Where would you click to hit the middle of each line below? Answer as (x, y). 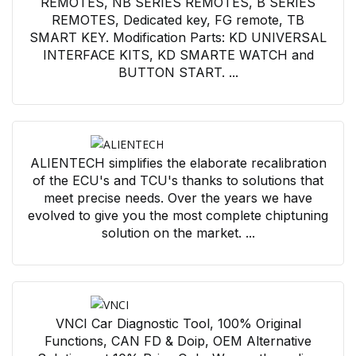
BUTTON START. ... (178, 73)
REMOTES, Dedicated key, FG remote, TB (178, 20)
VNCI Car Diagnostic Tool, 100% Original (178, 324)
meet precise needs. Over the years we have (178, 198)
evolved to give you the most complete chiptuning (178, 216)
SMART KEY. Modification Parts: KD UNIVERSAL (178, 38)
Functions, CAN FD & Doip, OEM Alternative (178, 341)
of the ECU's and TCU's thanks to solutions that (178, 181)
